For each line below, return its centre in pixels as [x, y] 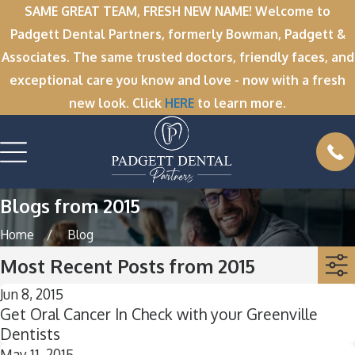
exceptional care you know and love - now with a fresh [177, 80]
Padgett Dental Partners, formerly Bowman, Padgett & [177, 34]
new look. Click [117, 103]
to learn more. [240, 103]
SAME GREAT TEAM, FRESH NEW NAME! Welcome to [177, 11]
